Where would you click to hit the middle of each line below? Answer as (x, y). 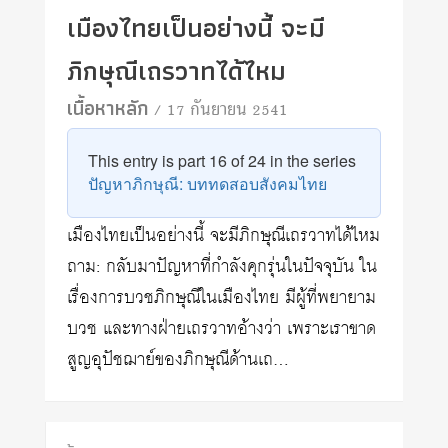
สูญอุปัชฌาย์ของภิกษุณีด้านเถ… (178, 360)
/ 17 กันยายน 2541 (221, 111)
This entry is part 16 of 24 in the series (222, 160)
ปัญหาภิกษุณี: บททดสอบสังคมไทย (208, 183)
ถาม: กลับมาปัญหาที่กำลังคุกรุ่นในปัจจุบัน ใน (222, 267)
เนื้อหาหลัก (108, 107)
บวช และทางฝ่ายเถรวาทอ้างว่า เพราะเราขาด (222, 329)
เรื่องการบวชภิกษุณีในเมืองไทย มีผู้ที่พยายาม (222, 298)
